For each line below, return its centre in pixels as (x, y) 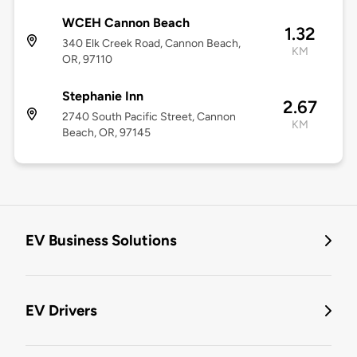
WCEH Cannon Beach (126, 23)
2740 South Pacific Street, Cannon (149, 117)
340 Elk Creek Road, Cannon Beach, (151, 44)
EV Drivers (61, 311)
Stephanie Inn (102, 96)
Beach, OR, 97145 (106, 133)
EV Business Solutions (101, 241)
